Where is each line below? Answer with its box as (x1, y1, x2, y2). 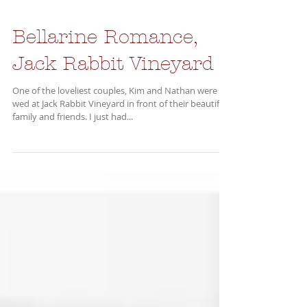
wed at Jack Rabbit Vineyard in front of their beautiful (12, 116, 227, 128)
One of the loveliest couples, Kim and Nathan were (12, 103, 147, 115)
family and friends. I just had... (12, 129, 133, 141)
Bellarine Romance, (12, 45, 197, 66)
